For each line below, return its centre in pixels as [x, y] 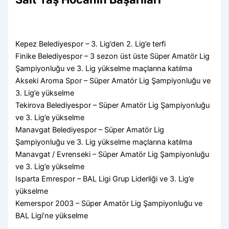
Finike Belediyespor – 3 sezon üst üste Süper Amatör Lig [113, 56]
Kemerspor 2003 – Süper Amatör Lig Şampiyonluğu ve [109, 203]
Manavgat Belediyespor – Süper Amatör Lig [90, 130]
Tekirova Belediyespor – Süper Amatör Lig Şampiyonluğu [113, 105]
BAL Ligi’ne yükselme [52, 215]
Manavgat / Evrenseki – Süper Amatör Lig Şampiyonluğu [112, 154]
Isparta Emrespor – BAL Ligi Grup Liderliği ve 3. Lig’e [105, 179]
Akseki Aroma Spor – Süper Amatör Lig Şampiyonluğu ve [113, 81]
